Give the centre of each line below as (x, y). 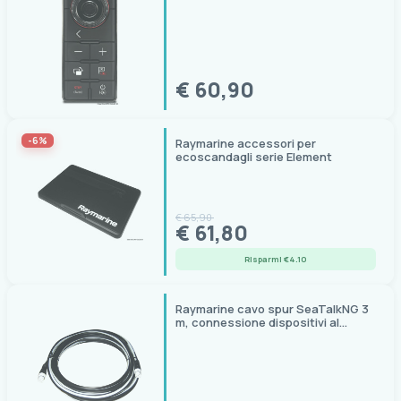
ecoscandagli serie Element (254, 157)
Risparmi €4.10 (276, 260)
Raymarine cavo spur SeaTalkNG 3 (272, 309)
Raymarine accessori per (246, 144)
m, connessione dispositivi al (257, 323)
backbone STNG (222, 336)
